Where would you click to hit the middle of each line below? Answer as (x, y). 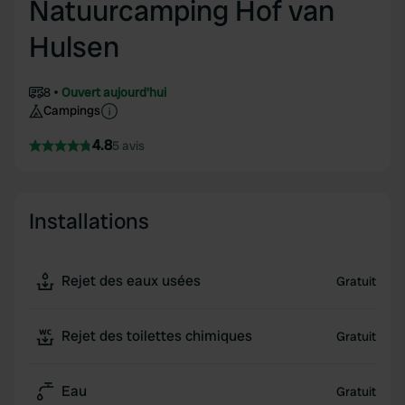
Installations (89, 221)
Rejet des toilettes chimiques (157, 336)
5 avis (128, 146)
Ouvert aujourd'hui (114, 92)
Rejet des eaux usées (131, 281)
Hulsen (74, 47)
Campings (72, 110)
